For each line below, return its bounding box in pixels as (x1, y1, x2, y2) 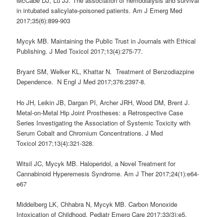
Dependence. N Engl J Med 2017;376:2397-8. (16, 77, 146, 87)
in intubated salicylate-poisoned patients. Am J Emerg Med (16, 6, 183, 15)
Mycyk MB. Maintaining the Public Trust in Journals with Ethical (16, 36, 196, 46)
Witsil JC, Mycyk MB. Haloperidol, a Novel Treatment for (16, 158, 176, 168)
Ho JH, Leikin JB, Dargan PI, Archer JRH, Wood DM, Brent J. (16, 97, 190, 107)
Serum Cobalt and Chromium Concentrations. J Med (16, 128, 163, 138)
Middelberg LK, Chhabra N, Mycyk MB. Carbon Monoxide (16, 199, 178, 209)
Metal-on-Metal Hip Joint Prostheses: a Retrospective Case (16, 108, 184, 117)
